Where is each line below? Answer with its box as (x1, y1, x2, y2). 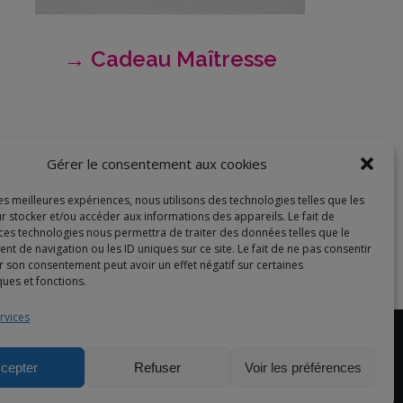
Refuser (133, 359, 181, 375)
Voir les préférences (244, 359, 362, 375)
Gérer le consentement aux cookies (47, 155, 268, 173)
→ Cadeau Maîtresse (63, 46, 277, 72)
